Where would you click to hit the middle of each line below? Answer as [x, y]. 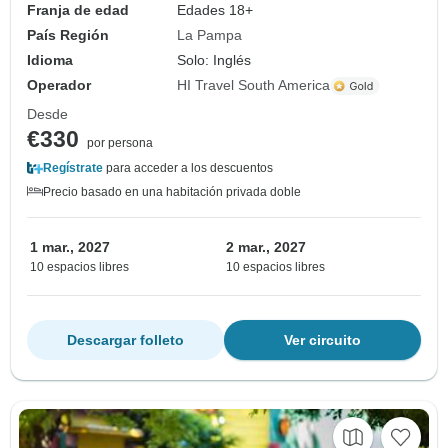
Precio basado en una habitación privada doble [172, 192]
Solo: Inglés [214, 60]
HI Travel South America [254, 85]
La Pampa [210, 35]
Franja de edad [78, 10]
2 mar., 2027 [266, 247]
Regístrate [73, 168]
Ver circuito [322, 340]
